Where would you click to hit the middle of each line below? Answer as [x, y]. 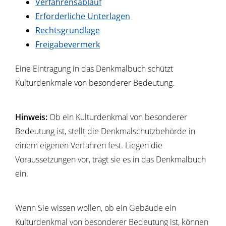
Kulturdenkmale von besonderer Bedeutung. [95, 83]
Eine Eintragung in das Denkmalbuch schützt [94, 69]
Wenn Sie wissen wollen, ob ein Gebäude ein [96, 208]
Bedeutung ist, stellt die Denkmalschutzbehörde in [105, 131]
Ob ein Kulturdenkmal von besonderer [117, 117]
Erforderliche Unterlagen [83, 16]
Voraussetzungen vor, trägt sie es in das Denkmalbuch [110, 159]
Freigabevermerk [68, 44]
